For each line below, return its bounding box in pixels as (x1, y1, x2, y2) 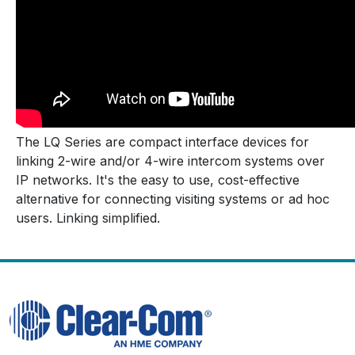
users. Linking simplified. (16, 209, 160, 226)
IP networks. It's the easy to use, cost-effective (16, 171, 300, 188)
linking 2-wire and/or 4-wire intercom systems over (16, 152, 325, 169)
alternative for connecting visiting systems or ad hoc (16, 190, 330, 207)
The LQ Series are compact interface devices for (16, 133, 309, 150)
